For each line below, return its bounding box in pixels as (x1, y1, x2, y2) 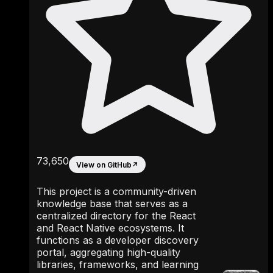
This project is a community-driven (37, 185, 196, 197)
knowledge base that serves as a (37, 197, 188, 210)
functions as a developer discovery (37, 234, 199, 246)
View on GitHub (76, 160, 132, 169)
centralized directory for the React (37, 210, 196, 222)
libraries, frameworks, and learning (37, 258, 199, 271)
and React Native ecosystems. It (37, 222, 184, 234)
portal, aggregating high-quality (37, 246, 180, 258)
